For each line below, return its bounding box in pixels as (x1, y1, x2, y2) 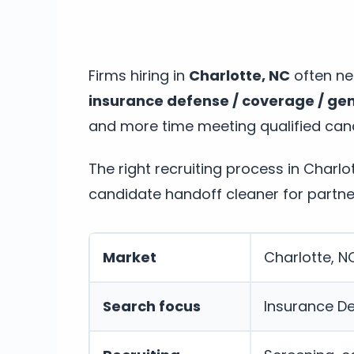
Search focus (103, 296, 201, 316)
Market (103, 247, 156, 267)
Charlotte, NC (189, 65, 290, 85)
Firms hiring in (88, 65, 189, 85)
